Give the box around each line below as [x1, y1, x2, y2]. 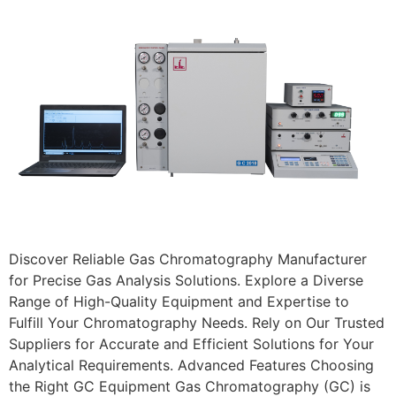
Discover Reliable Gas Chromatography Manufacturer [9, 250, 367, 269]
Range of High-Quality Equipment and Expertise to [9, 293, 349, 311]
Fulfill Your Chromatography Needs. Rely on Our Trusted [9, 314, 385, 332]
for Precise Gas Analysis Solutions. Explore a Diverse [9, 271, 363, 290]
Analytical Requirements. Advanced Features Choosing [9, 356, 374, 375]
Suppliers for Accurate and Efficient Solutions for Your [9, 335, 374, 354]
